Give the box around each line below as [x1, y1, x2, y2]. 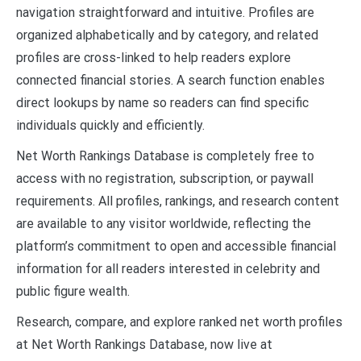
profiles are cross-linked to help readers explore [16, 49, 291, 65]
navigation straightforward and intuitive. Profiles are [16, 4, 314, 20]
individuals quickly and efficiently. [16, 117, 205, 133]
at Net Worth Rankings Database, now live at [16, 336, 272, 352]
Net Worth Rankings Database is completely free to [16, 147, 314, 164]
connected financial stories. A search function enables [16, 72, 325, 88]
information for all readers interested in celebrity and [16, 260, 320, 276]
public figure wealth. [16, 283, 130, 299]
